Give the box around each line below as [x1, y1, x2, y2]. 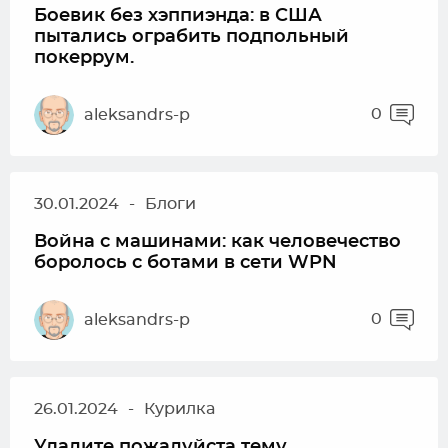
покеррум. [34, 49, 134, 67]
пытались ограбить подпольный [34, 28, 349, 46]
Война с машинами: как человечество [34, 233, 401, 251]
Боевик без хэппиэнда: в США [34, 7, 322, 25]
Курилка [144, 401, 215, 417]
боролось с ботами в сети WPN [34, 254, 337, 272]
